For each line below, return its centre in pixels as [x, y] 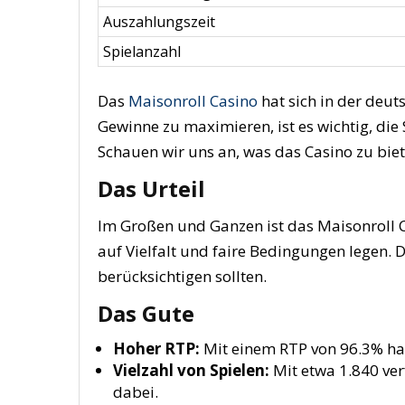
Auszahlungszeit [159, 22]
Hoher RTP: [156, 348]
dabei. [136, 392]
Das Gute [146, 313]
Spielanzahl [142, 52]
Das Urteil [151, 188]
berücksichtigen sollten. [182, 276]
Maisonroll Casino [193, 101]
